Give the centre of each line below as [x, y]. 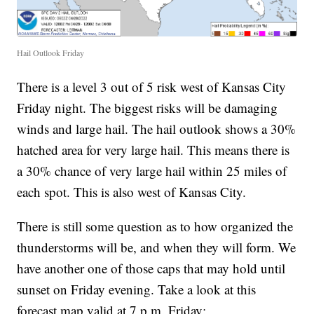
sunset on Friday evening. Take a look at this [137, 289]
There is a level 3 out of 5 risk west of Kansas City [152, 86]
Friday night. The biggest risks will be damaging [148, 107]
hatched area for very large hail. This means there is [153, 149]
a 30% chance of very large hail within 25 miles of [152, 170]
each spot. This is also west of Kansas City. [132, 191]
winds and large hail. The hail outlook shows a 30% [157, 128]
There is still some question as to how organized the [155, 226]
